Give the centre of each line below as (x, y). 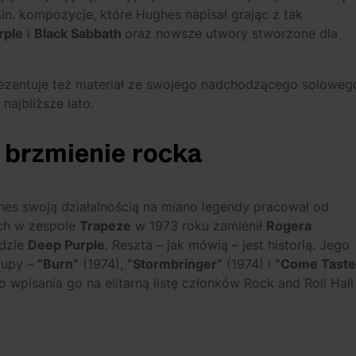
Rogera (289, 226)
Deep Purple (66, 245)
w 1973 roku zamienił (199, 226)
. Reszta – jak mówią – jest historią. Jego (227, 245)
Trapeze (105, 226)
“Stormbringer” (175, 264)
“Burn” (58, 264)
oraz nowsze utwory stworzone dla (231, 33)
